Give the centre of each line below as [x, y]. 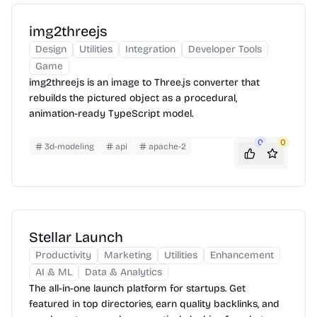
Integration [150, 49]
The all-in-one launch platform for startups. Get [137, 288]
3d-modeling [69, 146]
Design [51, 49]
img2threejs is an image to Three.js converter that [144, 82]
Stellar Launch [76, 237]
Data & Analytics [123, 272]
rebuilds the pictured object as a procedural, [133, 98]
